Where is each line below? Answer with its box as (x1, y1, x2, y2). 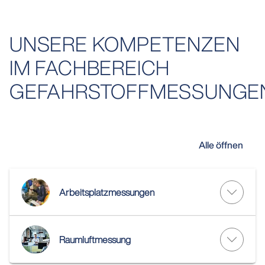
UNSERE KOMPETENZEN (9, 28, 240, 59)
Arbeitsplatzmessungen (59, 185, 154, 199)
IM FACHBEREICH (9, 52, 170, 82)
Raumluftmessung (59, 232, 131, 247)
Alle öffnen (199, 138, 243, 153)
